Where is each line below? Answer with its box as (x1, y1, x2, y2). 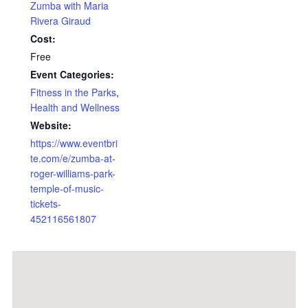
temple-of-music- (30, 181, 104, 195)
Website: (30, 118, 71, 132)
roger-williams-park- (30, 166, 115, 180)
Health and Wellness (30, 100, 120, 114)
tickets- (30, 197, 61, 210)
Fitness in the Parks (30, 85, 116, 99)
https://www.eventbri (30, 136, 118, 150)
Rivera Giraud (30, 14, 91, 27)
